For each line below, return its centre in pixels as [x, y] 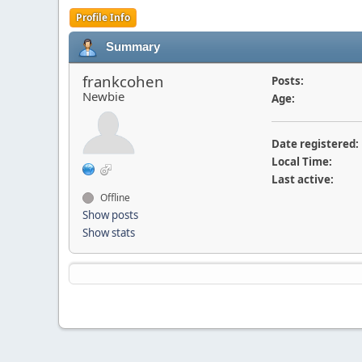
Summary [133, 46]
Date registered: [315, 143]
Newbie [103, 96]
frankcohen [123, 81]
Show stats [109, 232]
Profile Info [103, 17]
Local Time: [301, 161]
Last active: [302, 179]
